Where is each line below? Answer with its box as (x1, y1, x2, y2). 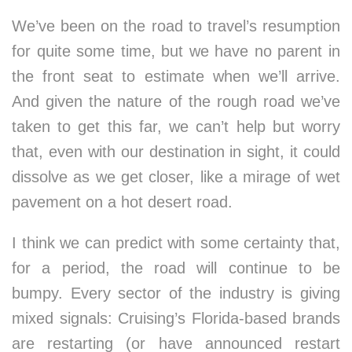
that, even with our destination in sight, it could (12, 143, 340, 160)
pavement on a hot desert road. (12, 193, 233, 211)
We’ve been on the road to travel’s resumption (12, 17, 340, 35)
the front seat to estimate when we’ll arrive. (12, 68, 340, 85)
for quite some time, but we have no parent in (12, 42, 340, 60)
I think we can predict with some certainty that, (12, 234, 340, 251)
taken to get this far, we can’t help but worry (12, 118, 340, 135)
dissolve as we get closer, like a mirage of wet (12, 168, 340, 185)
